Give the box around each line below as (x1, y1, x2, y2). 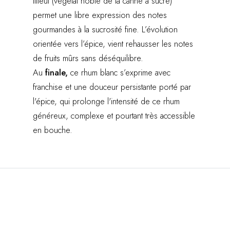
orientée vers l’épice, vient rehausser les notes (33, 37, 193, 50)
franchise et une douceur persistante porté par (33, 80, 191, 93)
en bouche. (33, 123, 72, 136)
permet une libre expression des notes (33, 8, 167, 21)
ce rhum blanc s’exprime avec (68, 66, 170, 79)
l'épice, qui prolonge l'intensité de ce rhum (33, 94, 180, 107)
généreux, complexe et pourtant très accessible (33, 109, 195, 122)
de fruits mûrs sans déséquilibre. (33, 51, 143, 64)
